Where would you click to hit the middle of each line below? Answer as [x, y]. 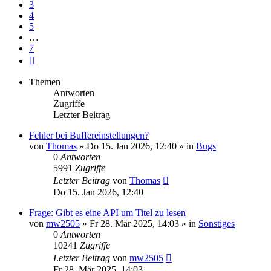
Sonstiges [217, 224]
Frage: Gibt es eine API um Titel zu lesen [107, 213]
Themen [45, 82]
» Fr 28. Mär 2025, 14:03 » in [139, 224]
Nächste [50, 58]
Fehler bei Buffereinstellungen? [89, 135]
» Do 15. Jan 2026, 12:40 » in [136, 146]
